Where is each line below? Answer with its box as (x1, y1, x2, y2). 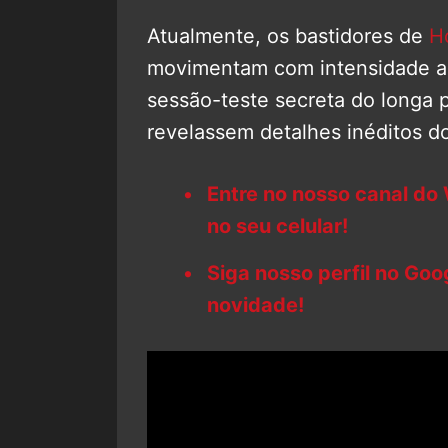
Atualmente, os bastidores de (147, 23, 429, 48)
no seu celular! (207, 213, 348, 238)
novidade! (207, 292, 304, 317)
